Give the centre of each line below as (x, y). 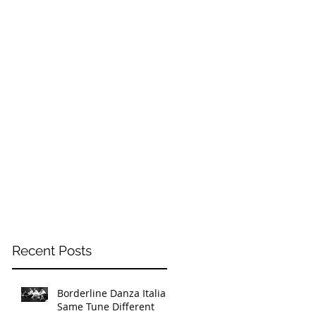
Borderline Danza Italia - (115, 293)
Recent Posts (52, 250)
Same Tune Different (106, 306)
